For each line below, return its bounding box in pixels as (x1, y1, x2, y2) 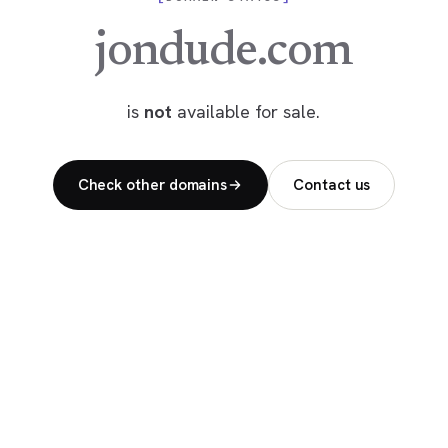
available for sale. (172, 100, 321, 124)
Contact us (293, 175, 371, 196)
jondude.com (95, 29, 353, 78)
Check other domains (77, 175, 228, 196)
